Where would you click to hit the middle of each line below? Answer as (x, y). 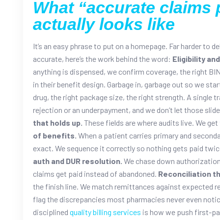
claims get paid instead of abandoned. (95, 173)
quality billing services (105, 212)
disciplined (51, 212)
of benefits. (55, 135)
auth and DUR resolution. (78, 161)
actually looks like (104, 24)
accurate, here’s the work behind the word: (102, 58)
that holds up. (58, 122)
